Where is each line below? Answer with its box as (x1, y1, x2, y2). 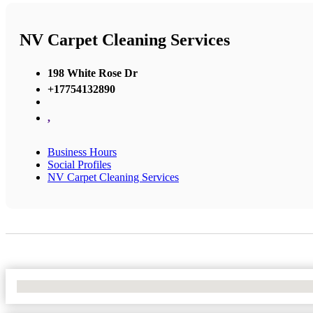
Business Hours (48, 145, 117, 158)
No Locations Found (17, 279, 108, 292)
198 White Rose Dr (48, 66, 138, 79)
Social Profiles (48, 158, 111, 170)
